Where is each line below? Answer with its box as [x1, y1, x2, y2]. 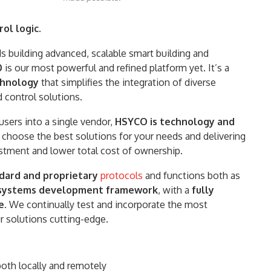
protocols [100, 169, 143, 181]
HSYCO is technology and [115, 116, 235, 128]
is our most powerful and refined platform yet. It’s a [5, 62, 229, 74]
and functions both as [143, 169, 240, 181]
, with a [158, 184, 192, 196]
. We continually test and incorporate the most [4, 198, 207, 211]
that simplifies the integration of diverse [41, 76, 216, 88]
